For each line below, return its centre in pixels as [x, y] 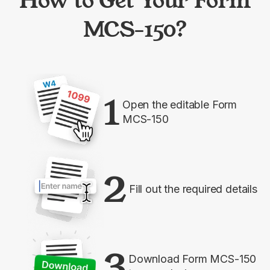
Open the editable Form [180, 104]
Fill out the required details [193, 189]
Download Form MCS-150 [193, 259]
